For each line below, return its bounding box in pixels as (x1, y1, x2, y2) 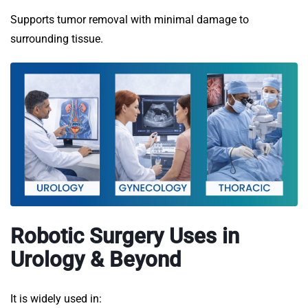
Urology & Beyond (10, 247, 181, 273)
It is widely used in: (10, 292, 102, 306)
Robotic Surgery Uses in (10, 223, 239, 250)
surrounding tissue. (10, 32, 103, 46)
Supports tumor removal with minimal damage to (10, 13, 249, 27)
